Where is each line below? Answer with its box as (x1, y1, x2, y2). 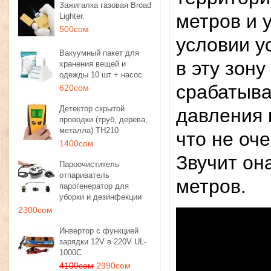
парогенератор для (59, 181, 129, 191)
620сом (59, 83, 89, 93)
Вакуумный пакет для (59, 48, 139, 57)
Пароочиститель (59, 160, 119, 169)
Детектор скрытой (59, 104, 125, 113)
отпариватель (59, 171, 109, 180)
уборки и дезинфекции (59, 192, 142, 201)
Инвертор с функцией (59, 226, 139, 235)
